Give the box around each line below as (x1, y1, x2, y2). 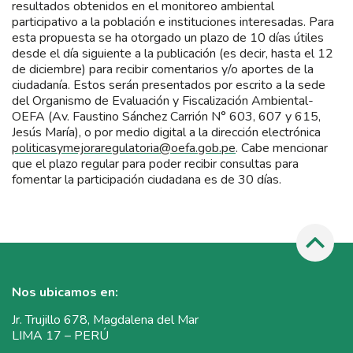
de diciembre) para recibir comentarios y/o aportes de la (12, 60, 314, 78)
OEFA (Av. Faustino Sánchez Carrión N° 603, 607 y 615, (12, 107, 321, 125)
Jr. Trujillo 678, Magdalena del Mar (12, 311, 199, 329)
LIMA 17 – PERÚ (12, 327, 109, 345)
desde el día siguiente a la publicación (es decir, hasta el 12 (12, 44, 333, 62)
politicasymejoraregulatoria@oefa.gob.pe (12, 139, 236, 157)
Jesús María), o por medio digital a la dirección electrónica (12, 123, 321, 141)
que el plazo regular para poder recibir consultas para (12, 154, 299, 173)
